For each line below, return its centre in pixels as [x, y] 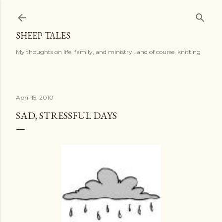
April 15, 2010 [35, 97]
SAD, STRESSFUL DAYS [66, 115]
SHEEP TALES [43, 35]
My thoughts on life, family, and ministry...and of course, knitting [108, 52]
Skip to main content [111, 12]
